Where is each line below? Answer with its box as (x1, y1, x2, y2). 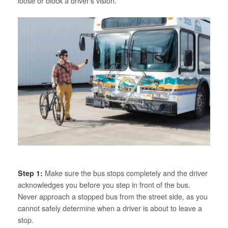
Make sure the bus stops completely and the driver (43, 167, 208, 178)
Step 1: (18, 167, 43, 178)
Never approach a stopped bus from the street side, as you (18, 191, 208, 202)
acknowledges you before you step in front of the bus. (18, 179, 190, 190)
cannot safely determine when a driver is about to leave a (18, 203, 202, 213)
